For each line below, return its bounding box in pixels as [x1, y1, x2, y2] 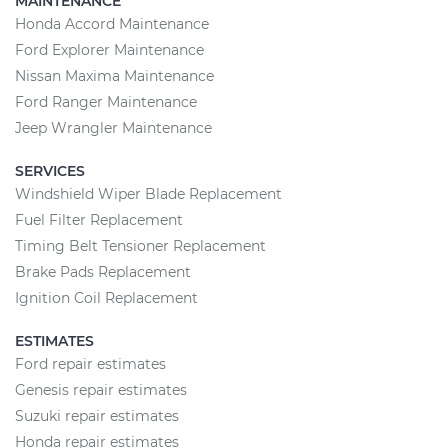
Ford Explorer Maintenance [15, 41, 204, 59]
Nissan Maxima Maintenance [15, 67, 214, 85]
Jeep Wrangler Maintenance [15, 119, 212, 137]
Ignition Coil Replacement [15, 289, 198, 307]
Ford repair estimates [15, 355, 166, 373]
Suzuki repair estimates [15, 407, 179, 425]
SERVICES [15, 162, 85, 180]
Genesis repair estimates [15, 381, 187, 399]
